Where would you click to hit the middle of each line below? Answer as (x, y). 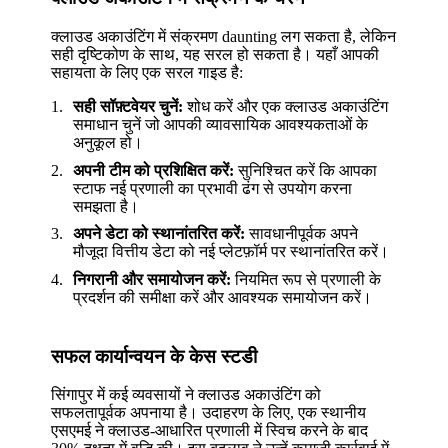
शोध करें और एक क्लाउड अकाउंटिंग (286, 107)
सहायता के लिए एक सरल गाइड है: (147, 73)
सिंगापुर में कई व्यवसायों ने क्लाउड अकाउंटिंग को (186, 395)
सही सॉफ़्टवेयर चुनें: (128, 107)
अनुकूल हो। (108, 143)
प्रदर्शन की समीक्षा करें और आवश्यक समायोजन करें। (223, 297)
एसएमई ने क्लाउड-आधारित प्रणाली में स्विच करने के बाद (210, 431)
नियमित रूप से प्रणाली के (306, 279)
